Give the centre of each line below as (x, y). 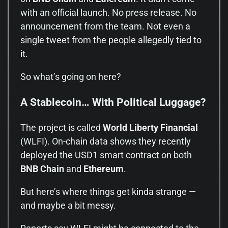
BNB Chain (42, 169)
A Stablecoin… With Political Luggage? (113, 102)
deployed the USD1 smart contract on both (106, 155)
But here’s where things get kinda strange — (108, 192)
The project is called (62, 128)
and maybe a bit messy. (68, 206)
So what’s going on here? (71, 77)
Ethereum (104, 169)
